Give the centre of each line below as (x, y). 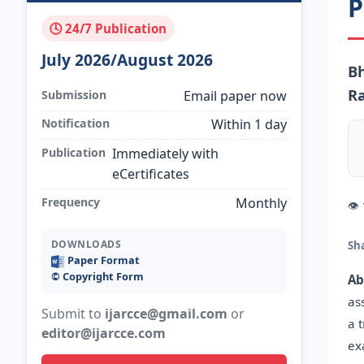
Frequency (70, 201)
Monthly (262, 203)
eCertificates (150, 173)
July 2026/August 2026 (127, 59)
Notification (75, 123)
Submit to (73, 314)
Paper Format (103, 260)
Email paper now (236, 95)
